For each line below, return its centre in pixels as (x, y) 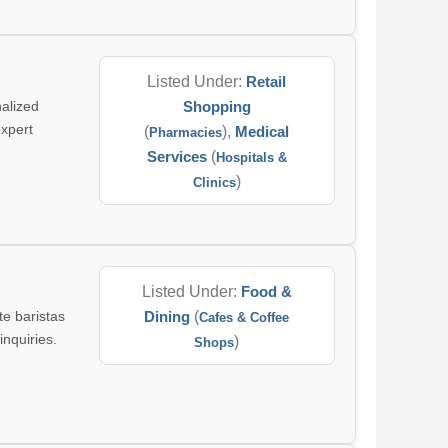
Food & (266, 291)
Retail (266, 81)
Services (176, 156)
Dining (167, 316)
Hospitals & (251, 157)
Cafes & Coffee (244, 317)
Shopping (216, 106)
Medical (262, 131)
